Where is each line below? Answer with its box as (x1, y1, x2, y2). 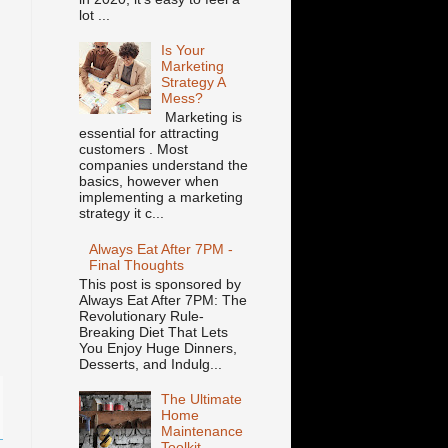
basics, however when (78, 173, 219, 190)
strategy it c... (78, 205, 164, 222)
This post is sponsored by (78, 275, 241, 292)
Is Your (161, 42, 206, 59)
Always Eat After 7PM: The (78, 291, 247, 308)
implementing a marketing (78, 189, 243, 206)
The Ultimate (161, 391, 243, 408)
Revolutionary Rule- (78, 307, 204, 324)
